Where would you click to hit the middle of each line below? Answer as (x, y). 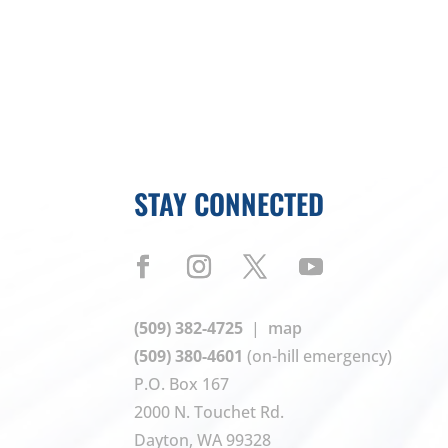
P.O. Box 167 (182, 384)
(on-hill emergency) (318, 356)
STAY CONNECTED (229, 203)
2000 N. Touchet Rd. (209, 412)
